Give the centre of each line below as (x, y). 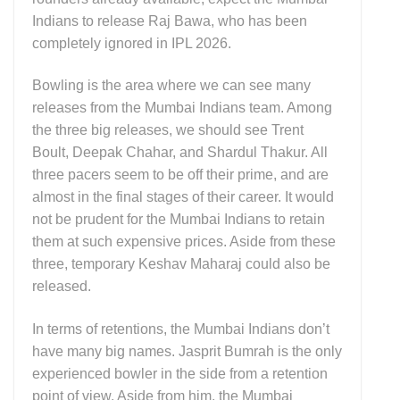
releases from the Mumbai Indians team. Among (182, 108)
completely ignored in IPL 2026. (133, 43)
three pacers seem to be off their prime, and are (180, 175)
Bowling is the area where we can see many (171, 86)
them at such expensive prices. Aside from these (184, 242)
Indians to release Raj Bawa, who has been (170, 21)
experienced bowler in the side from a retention (180, 373)
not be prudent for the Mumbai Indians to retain (179, 220)
